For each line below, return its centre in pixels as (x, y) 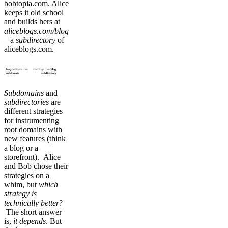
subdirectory (36, 40)
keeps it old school (34, 13)
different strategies (33, 111)
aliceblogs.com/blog (36, 31)
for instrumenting (32, 120)
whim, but (21, 184)
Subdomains (24, 93)
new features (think (35, 138)
